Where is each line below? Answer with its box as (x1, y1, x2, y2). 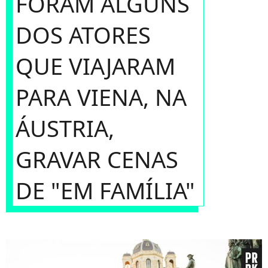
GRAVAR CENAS (16, 144, 178, 175)
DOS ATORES (16, 19, 151, 50)
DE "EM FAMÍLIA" (16, 175, 195, 206)
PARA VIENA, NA (16, 81, 187, 112)
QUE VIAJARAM (16, 50, 175, 81)
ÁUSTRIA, (16, 112, 114, 144)
